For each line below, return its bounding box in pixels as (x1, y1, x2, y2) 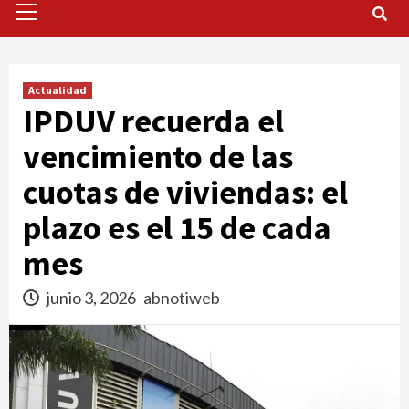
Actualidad (28, 83, 87, 97)
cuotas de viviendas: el (23, 172, 348, 213)
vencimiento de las (23, 136, 293, 177)
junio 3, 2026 (44, 288, 139, 308)
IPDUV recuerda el (23, 100, 284, 142)
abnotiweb (143, 288, 220, 308)
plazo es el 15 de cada (23, 207, 331, 248)
